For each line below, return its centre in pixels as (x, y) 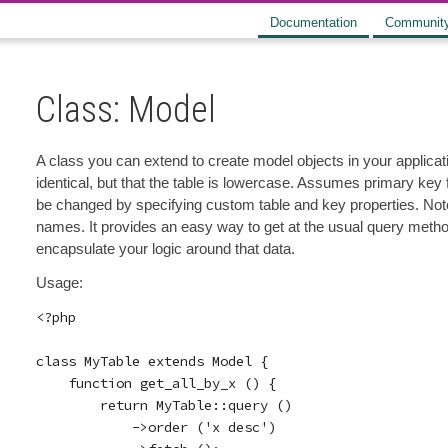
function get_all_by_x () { (155, 383)
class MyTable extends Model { (151, 361)
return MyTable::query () (163, 405)
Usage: (59, 282)
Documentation (313, 22)
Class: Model (125, 110)
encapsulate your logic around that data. (165, 248)
